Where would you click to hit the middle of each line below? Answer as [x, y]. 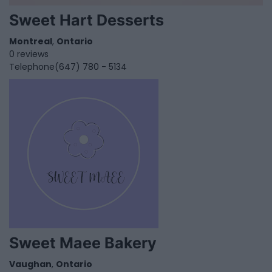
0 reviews [29, 54]
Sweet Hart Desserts [87, 20]
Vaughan [30, 264]
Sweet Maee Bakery [83, 243]
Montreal [31, 42]
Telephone [32, 67]
